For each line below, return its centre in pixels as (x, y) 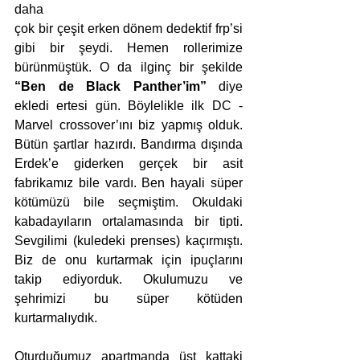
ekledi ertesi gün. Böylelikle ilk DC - (129, 105)
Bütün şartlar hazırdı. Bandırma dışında (129, 144)
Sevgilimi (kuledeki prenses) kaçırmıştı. (129, 240)
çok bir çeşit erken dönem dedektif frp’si (129, 28)
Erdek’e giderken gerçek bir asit (129, 163)
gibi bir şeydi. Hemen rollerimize (129, 47)
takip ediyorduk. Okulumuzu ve (129, 279)
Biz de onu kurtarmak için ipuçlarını (129, 260)
